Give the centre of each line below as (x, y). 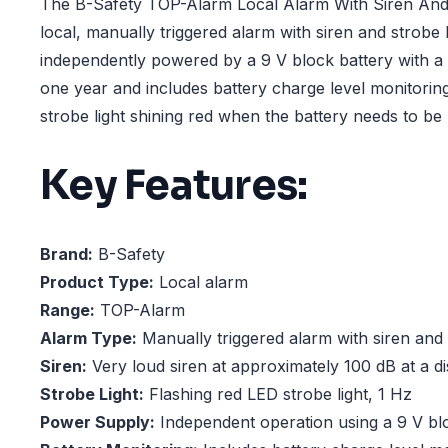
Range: (67, 310)
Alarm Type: (88, 338)
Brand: (66, 254)
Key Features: (174, 185)
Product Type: (97, 282)
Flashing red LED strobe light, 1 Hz (278, 394)
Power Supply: (97, 422)
